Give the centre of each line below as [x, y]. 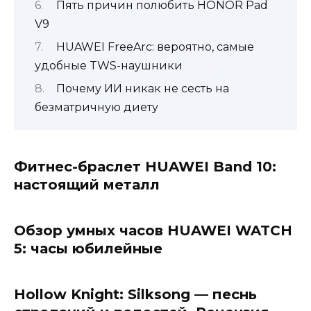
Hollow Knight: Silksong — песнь [135, 294]
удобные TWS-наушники [109, 65]
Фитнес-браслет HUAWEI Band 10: [145, 166]
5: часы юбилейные [88, 248]
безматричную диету [96, 108]
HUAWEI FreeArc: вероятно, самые [155, 47]
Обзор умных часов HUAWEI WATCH [153, 230]
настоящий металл [87, 184]
